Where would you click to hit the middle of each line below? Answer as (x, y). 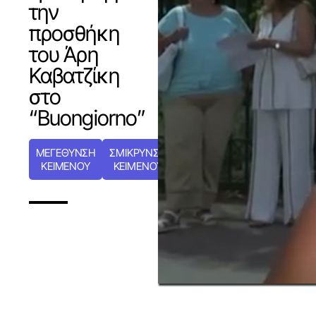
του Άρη (63, 54)
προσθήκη (74, 33)
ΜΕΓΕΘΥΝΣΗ (66, 152)
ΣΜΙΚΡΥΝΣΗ (138, 152)
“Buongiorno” (87, 117)
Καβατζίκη (74, 75)
